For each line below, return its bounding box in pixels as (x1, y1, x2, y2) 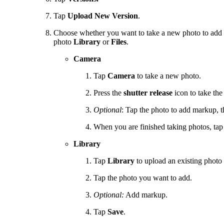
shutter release (123, 88, 172, 97)
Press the (93, 88, 123, 97)
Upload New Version (67, 11, 138, 20)
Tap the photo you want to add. (93, 173, 192, 182)
